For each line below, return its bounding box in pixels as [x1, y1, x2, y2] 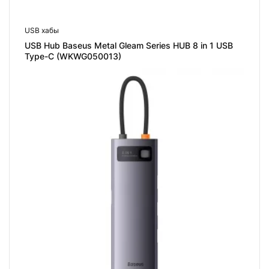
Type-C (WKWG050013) [25, 51, 121, 62]
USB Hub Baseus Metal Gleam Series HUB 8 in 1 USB [25, 40, 233, 51]
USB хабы [25, 26, 59, 35]
